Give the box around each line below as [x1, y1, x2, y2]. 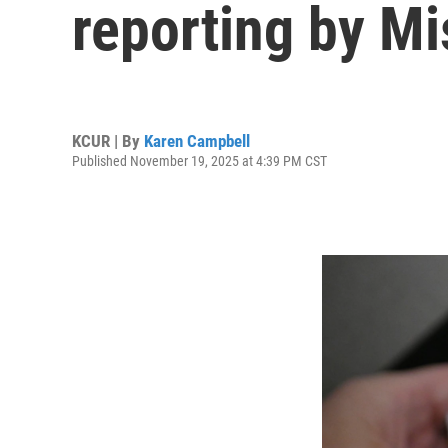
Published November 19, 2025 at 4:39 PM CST [72, 152, 327, 169]
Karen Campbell [144, 130, 250, 151]
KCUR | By [72, 130, 144, 151]
